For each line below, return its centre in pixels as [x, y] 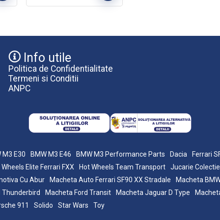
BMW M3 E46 [51, 154]
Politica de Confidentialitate [60, 69]
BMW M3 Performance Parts [121, 154]
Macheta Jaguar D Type [153, 193]
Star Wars [73, 206]
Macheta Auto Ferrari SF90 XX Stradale [110, 180]
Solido [43, 206]
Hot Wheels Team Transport [122, 167]
